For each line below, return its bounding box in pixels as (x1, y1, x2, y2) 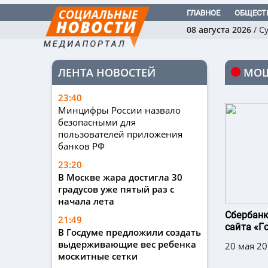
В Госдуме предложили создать (58, 226, 201, 239)
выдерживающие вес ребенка (58, 238, 196, 251)
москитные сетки (58, 250, 138, 263)
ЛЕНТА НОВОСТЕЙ (58, 65, 156, 80)
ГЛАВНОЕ (187, 8, 220, 18)
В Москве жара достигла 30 (58, 171, 182, 184)
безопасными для (58, 116, 136, 129)
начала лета (58, 195, 114, 208)
